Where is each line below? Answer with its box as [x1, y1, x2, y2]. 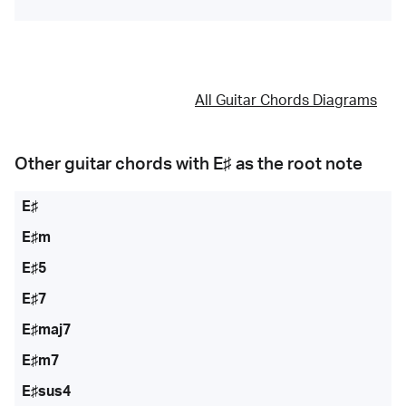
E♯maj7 [22, 322, 71, 337]
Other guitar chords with [14, 155, 213, 173]
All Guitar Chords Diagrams [195, 93, 377, 109]
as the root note [232, 155, 362, 173]
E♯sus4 [22, 383, 71, 399]
